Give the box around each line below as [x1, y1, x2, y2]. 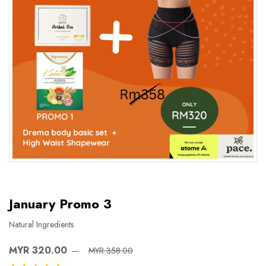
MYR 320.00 [9, 243, 67, 257]
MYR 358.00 [88, 245, 133, 256]
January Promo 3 [9, 194, 112, 213]
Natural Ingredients [9, 218, 74, 230]
